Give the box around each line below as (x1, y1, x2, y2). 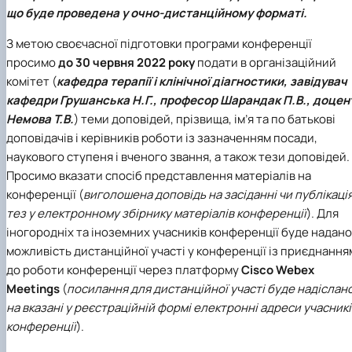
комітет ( (6, 72, 57, 90)
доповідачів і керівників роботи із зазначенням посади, (6, 129, 317, 146)
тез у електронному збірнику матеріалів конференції (6, 204, 306, 222)
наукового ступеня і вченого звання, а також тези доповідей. (6, 148, 350, 165)
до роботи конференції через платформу (6, 261, 241, 278)
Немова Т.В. (6, 110, 74, 127)
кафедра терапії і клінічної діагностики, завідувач (57, 72, 347, 90)
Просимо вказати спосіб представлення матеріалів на (6, 167, 311, 184)
